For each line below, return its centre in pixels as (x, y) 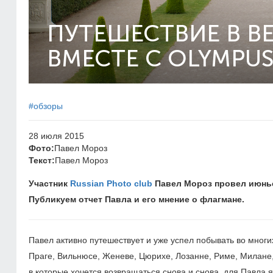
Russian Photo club (111, 183)
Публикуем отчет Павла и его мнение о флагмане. (136, 199)
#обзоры (46, 106)
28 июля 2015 (56, 136)
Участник (49, 183)
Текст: (42, 160)
